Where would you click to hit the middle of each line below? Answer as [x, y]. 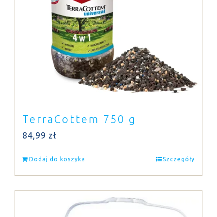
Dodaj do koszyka [57, 159]
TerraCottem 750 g [79, 119]
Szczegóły [179, 159]
